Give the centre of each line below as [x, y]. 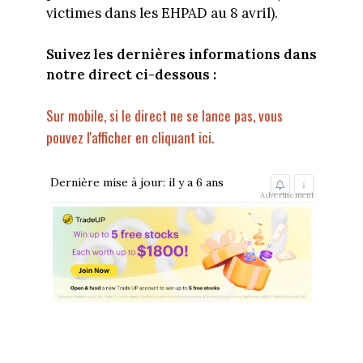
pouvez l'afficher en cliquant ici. [130, 138]
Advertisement [286, 195]
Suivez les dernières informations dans [181, 54]
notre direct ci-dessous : [131, 74]
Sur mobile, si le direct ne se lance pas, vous [164, 116]
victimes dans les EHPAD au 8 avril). [162, 13]
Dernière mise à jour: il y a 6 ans [137, 182]
